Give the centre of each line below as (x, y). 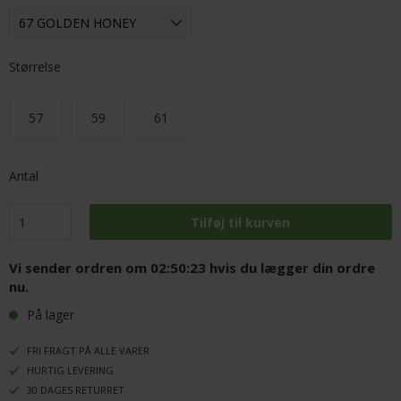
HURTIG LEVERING (70, 370)
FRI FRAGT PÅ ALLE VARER (88, 350)
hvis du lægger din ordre (290, 268)
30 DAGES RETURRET (76, 390)
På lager (51, 315)
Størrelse (35, 67)
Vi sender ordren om (80, 268)
